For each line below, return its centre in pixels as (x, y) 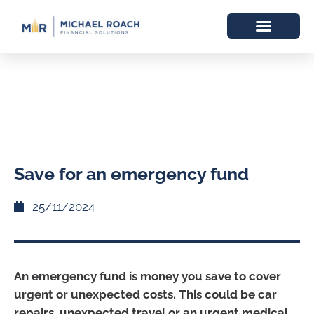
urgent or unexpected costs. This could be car (145, 294)
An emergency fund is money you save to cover (148, 276)
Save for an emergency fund (131, 173)
